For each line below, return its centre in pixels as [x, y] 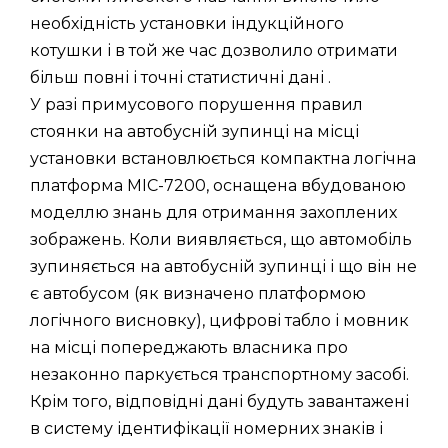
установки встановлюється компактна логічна [223, 158]
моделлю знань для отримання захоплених [213, 212]
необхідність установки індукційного [187, 23]
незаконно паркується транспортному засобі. [219, 374]
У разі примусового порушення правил [196, 104]
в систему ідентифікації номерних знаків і [206, 428]
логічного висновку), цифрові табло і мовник [219, 320]
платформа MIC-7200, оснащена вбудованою [218, 185]
